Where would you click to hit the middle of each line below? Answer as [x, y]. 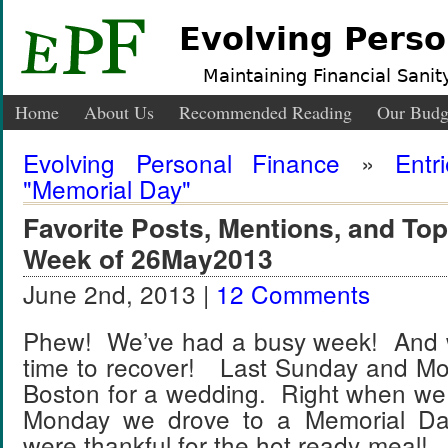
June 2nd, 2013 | [119, 293]
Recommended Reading [265, 112]
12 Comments [293, 293]
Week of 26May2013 [148, 258]
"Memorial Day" [107, 188]
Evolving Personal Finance [181, 162]
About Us [119, 112]
